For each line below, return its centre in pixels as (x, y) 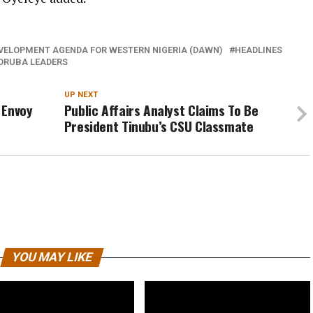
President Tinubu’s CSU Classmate (159, 126)
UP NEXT (81, 95)
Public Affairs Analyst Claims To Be (161, 110)
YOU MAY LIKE (52, 257)
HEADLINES (259, 50)
